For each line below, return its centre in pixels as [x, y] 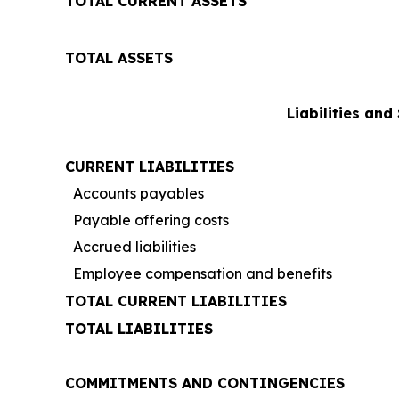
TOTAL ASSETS [119, 58]
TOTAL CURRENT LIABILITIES [176, 301]
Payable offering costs [151, 220]
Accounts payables [138, 193]
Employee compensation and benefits [203, 273]
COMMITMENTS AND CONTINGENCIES [205, 383]
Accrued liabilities [134, 247]
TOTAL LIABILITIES [139, 329]
